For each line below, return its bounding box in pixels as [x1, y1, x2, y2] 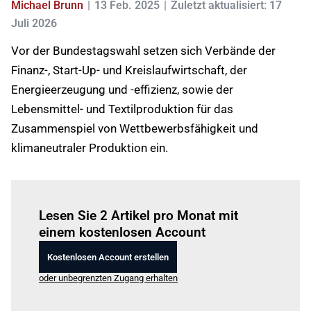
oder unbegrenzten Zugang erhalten [39, 273, 178, 283]
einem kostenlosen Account [39, 224, 205, 240]
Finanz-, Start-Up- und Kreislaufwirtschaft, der [11, 63, 247, 77]
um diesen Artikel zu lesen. [121, 191, 228, 201]
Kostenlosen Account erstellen [47, 251, 169, 262]
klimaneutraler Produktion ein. [11, 141, 168, 155]
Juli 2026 [11, 17, 57, 30]
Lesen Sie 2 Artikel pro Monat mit [39, 208, 238, 224]
